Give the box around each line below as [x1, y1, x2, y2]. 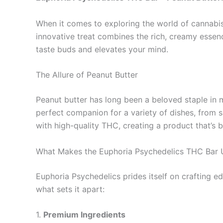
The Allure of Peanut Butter [36, 70, 138, 80]
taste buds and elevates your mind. [36, 44, 168, 54]
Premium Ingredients [43, 210, 125, 220]
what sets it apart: [36, 184, 105, 194]
